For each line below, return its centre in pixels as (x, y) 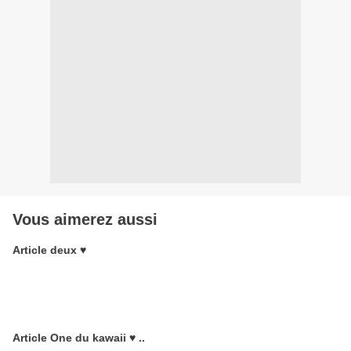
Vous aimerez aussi (85, 219)
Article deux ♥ (49, 250)
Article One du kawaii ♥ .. (79, 338)
